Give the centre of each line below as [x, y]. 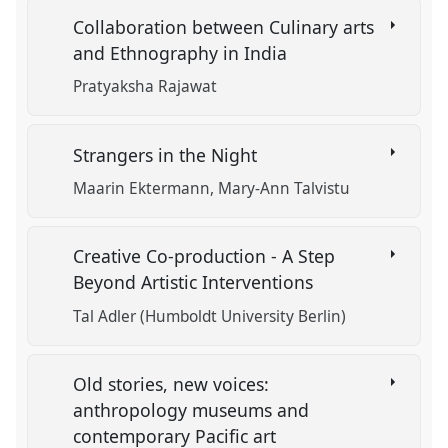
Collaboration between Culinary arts [224, 26]
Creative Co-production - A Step [204, 256]
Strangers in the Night [168, 154]
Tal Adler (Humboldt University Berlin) [210, 316]
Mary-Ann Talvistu [284, 188]
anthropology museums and [191, 410]
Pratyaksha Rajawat [145, 87]
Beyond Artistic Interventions [196, 282]
